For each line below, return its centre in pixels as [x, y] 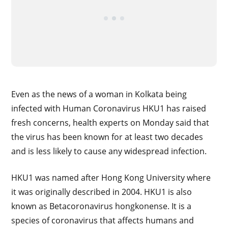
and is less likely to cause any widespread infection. [109, 151]
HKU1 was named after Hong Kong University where [111, 177]
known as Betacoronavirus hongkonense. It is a [102, 206]
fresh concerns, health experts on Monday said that [110, 122]
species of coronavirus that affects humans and [103, 220]
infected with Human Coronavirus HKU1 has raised [109, 108]
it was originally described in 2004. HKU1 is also [102, 192]
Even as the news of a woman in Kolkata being [99, 94]
